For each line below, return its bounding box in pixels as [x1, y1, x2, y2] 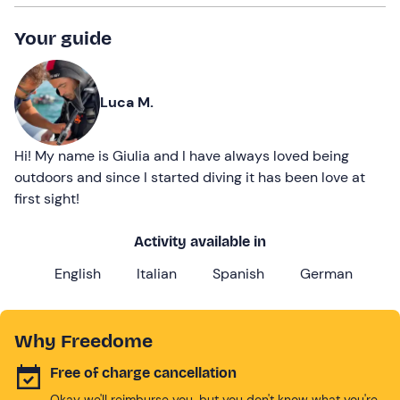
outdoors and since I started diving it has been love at [14, 167, 365, 187]
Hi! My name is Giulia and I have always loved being [14, 146, 349, 165]
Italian [137, 263, 177, 283]
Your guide [14, 26, 112, 50]
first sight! [14, 188, 79, 208]
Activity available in [134, 232, 266, 250]
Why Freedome [14, 329, 153, 353]
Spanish [212, 263, 264, 283]
